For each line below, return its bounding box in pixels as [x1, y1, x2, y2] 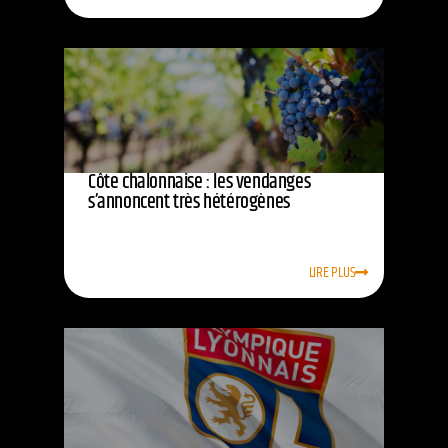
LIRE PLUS [308, 261, 356, 285]
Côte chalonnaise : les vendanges [88, 167, 311, 199]
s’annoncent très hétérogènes [88, 187, 290, 219]
